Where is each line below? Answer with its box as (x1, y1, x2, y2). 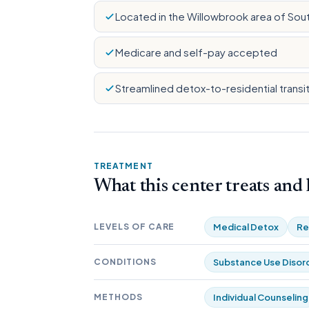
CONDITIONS (94, 257, 157, 267)
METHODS (94, 292, 143, 302)
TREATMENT (94, 161, 153, 171)
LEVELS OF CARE (94, 221, 175, 232)
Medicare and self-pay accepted (115, 46, 277, 59)
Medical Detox (213, 221, 279, 232)
